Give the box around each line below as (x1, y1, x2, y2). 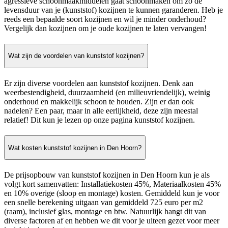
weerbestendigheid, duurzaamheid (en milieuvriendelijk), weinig (4, 88, 210, 97)
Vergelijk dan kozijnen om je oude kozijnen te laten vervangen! (4, 23, 207, 33)
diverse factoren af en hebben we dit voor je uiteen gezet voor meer (4, 216, 219, 225)
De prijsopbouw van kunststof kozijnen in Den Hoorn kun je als (4, 170, 210, 180)
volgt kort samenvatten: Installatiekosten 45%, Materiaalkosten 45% (4, 180, 221, 189)
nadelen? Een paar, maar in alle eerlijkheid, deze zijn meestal (4, 106, 198, 115)
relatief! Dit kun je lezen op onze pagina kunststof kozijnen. (4, 115, 195, 124)
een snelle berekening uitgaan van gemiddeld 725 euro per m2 (4, 198, 203, 207)
